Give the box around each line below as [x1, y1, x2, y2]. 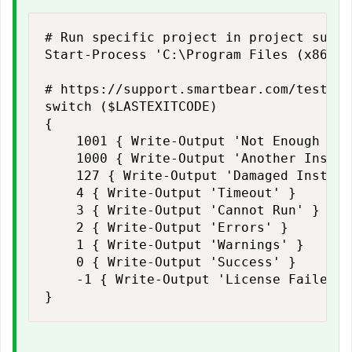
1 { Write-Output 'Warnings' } [45, 237, 304, 252]
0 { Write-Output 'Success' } [45, 255, 296, 269]
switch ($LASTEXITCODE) [45, 99, 218, 114]
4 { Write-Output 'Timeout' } [45, 185, 296, 200]
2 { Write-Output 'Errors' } [45, 220, 288, 235]
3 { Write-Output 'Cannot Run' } [45, 203, 320, 218]
